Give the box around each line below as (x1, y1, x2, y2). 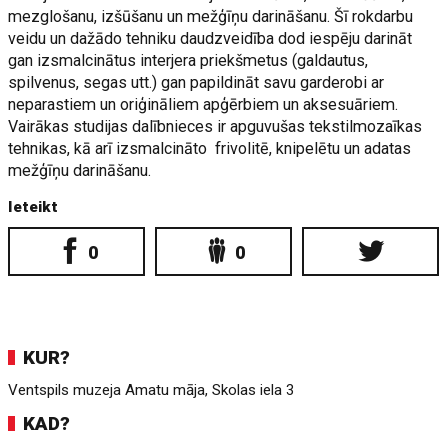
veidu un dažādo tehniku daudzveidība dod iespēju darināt (8, 29, 413, 48)
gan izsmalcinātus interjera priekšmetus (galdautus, (8, 51, 369, 70)
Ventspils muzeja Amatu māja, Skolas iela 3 (8, 381, 296, 399)
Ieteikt (8, 198, 59, 216)
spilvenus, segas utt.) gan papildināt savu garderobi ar (8, 73, 385, 92)
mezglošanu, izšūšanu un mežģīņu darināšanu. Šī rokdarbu (8, 7, 414, 26)
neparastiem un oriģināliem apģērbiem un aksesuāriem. (8, 95, 399, 114)
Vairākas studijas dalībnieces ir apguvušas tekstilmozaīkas (8, 117, 423, 136)
